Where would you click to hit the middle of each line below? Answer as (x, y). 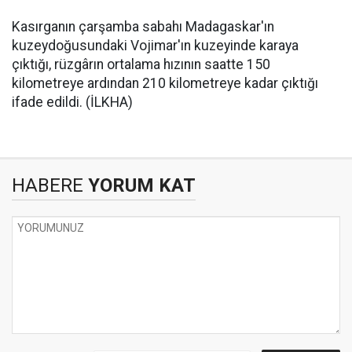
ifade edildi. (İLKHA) (72, 102)
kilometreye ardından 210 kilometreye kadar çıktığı (165, 83)
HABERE (48, 185)
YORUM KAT (139, 185)
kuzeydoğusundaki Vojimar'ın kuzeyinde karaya (155, 46)
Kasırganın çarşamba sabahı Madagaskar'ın (143, 27)
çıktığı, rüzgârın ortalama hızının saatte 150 (141, 64)
